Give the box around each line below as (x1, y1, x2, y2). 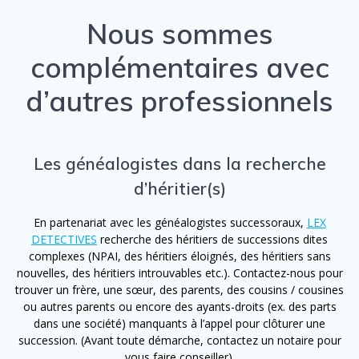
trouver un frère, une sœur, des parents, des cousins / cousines (15, 281, 344, 297)
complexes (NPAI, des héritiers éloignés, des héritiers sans (28, 248, 331, 264)
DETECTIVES (31, 231, 97, 247)
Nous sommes (86, 15, 273, 51)
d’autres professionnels (26, 83, 333, 119)
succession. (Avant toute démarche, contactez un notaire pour (18, 332, 341, 348)
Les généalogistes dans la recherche (33, 152, 326, 174)
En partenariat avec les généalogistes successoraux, (33, 214, 307, 230)
